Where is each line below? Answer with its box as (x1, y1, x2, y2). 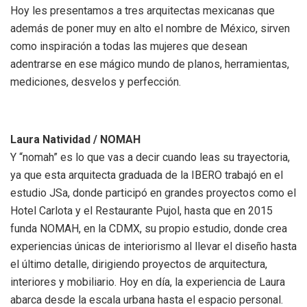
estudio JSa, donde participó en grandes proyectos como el (10, 186, 296, 199)
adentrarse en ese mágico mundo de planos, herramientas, (10, 57, 289, 71)
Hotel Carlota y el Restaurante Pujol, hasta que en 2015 (10, 204, 273, 217)
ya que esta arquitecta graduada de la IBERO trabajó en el (10, 168, 283, 182)
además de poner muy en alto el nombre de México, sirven (10, 21, 290, 35)
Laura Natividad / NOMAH (10, 132, 140, 146)
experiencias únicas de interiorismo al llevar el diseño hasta (10, 239, 297, 253)
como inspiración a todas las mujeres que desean (10, 39, 247, 53)
